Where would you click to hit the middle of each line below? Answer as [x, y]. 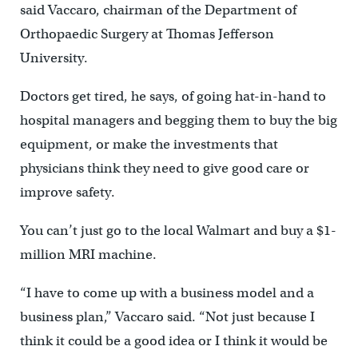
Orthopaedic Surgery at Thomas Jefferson [147, 34]
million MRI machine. [88, 255]
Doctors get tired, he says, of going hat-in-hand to [173, 97]
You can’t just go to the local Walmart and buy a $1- [178, 231]
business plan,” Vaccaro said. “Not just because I [167, 317]
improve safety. [67, 193]
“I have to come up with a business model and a [167, 293]
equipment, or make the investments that [149, 145]
